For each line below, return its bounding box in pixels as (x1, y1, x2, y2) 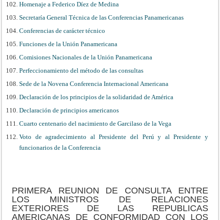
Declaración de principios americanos (19, 106, 119, 114)
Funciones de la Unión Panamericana (19, 40, 118, 48)
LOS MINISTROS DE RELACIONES (12, 194, 208, 204)
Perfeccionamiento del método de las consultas (19, 66, 144, 74)
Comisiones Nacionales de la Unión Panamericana (19, 53, 153, 61)
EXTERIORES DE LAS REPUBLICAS (12, 203, 208, 213)
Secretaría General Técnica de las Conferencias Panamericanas (19, 13, 184, 21)
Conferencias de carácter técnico (19, 27, 106, 34)
